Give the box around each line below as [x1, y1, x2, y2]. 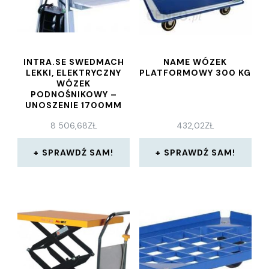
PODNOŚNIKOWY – [30, 89, 117, 100]
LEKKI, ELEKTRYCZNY [26, 67, 122, 79]
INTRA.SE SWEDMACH [23, 56, 124, 68]
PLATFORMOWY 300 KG [139, 67, 252, 79]
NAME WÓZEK [163, 56, 228, 68]
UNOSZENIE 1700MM [25, 100, 122, 111]
